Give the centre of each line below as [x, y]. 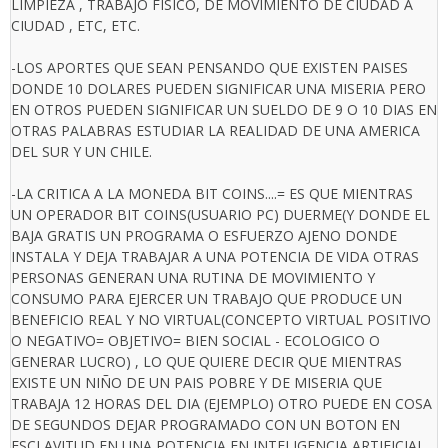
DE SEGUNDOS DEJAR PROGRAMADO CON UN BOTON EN [205, 425]
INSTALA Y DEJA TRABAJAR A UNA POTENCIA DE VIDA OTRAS [215, 257]
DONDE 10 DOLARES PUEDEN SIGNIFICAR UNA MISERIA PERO [218, 89]
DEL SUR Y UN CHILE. [81, 152]
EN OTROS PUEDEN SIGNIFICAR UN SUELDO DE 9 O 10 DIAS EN [224, 110]
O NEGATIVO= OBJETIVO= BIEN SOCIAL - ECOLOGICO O [195, 341]
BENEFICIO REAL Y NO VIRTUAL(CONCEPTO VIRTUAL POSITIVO [221, 320]
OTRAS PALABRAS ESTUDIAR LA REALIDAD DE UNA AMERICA [215, 131]
